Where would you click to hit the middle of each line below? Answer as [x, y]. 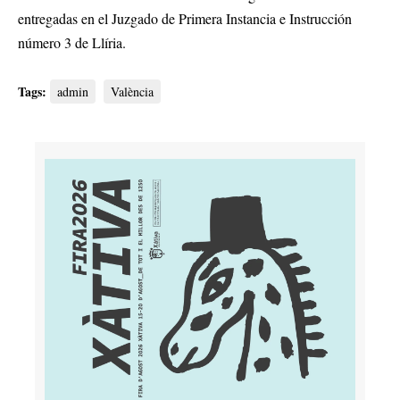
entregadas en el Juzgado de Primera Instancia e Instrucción [185, 19]
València [132, 92]
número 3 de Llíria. [72, 43]
